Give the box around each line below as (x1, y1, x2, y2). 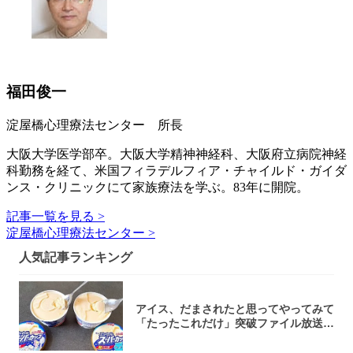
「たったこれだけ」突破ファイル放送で (136, 316, 334, 329)
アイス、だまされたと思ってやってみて (136, 302, 334, 315)
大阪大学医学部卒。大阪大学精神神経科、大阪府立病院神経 (6, 147, 347, 161)
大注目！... (136, 330, 189, 344)
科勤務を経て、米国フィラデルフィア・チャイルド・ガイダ (6, 163, 347, 177)
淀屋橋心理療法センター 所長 (6, 117, 183, 132)
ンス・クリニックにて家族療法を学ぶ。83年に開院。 (6, 180, 309, 194)
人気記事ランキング (19, 250, 132, 264)
